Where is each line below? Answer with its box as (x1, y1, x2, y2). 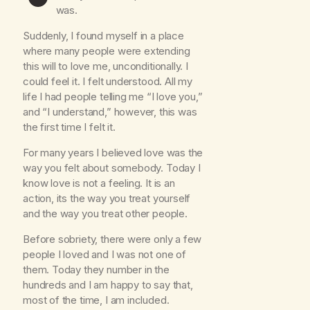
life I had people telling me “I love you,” (23, 90, 203, 104)
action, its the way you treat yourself (23, 192, 191, 206)
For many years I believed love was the (23, 146, 203, 160)
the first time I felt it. (23, 120, 118, 134)
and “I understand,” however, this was (23, 105, 197, 119)
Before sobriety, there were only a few (23, 232, 202, 246)
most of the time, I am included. (23, 293, 170, 307)
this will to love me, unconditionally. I (23, 60, 188, 73)
